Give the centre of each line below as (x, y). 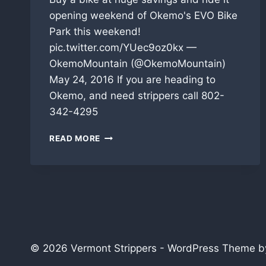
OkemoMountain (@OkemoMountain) (137, 64)
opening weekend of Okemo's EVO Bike (143, 16)
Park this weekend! (95, 32)
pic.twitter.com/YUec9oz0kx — (123, 48)
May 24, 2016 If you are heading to (132, 80)
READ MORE (75, 139)
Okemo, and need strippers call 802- (137, 96)
